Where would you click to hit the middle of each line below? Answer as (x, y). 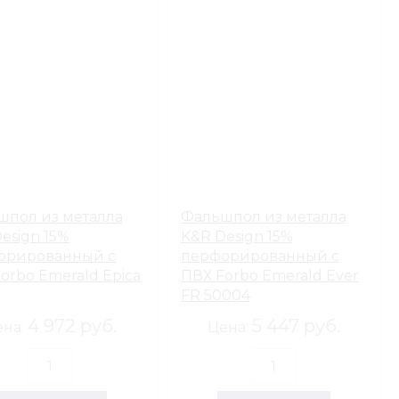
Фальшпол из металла (263, 217)
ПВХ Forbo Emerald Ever (269, 276)
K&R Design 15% (236, 236)
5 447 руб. (296, 326)
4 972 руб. (73, 326)
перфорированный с (260, 256)
